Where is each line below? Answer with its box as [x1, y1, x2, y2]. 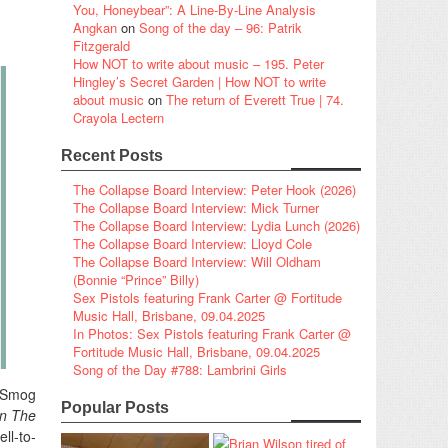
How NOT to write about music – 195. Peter [73, 53, 324, 73]
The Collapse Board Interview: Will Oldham [73, 251, 321, 271]
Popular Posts [61, 398, 169, 416]
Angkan [73, 17, 117, 37]
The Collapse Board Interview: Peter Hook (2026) [73, 179, 356, 199]
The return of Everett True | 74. [166, 89, 344, 109]
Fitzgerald [73, 35, 130, 55]
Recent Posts [61, 146, 163, 164]
